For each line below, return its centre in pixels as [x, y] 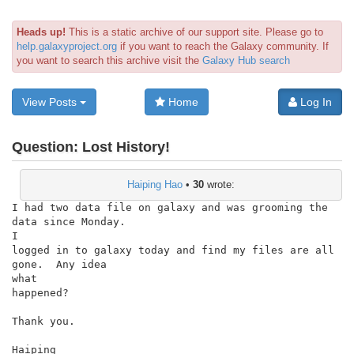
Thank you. [43, 321]
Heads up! [41, 32]
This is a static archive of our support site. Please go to [194, 32]
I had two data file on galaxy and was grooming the [170, 207]
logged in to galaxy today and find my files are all [173, 250]
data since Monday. [69, 221]
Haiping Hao [155, 184]
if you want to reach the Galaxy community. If [223, 46]
